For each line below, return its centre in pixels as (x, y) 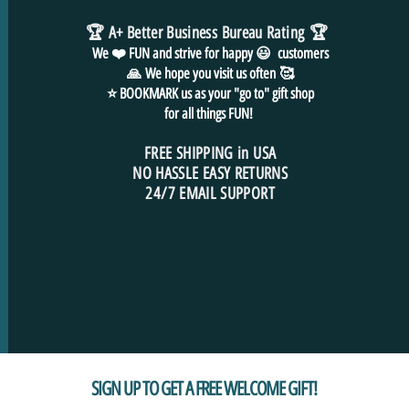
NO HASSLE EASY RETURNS (210, 173)
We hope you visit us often (210, 73)
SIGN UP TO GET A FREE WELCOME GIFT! (204, 388)
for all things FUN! (210, 113)
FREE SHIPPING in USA (210, 153)
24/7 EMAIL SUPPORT (210, 193)
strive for (198, 53)
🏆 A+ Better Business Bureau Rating (195, 32)
